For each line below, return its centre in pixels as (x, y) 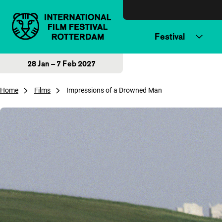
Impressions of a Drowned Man (114, 90)
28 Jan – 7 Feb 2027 (61, 63)
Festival (170, 36)
